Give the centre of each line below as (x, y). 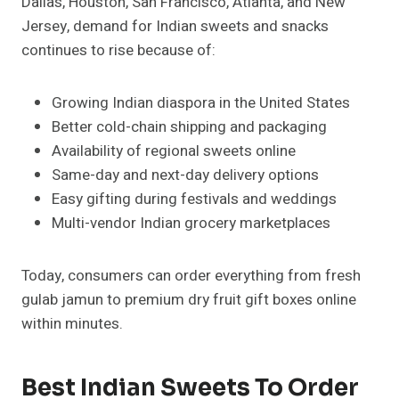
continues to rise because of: (118, 51)
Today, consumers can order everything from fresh (191, 276)
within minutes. (72, 324)
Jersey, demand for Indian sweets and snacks (175, 27)
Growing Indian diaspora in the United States (201, 103)
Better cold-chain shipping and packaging (189, 127)
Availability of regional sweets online (174, 151)
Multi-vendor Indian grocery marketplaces (191, 224)
